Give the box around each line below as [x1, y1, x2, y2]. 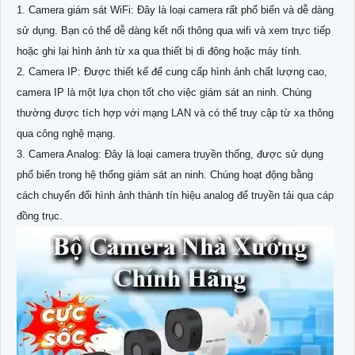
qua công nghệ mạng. [17, 127, 116, 139]
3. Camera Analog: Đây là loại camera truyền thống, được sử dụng [17, 147, 323, 160]
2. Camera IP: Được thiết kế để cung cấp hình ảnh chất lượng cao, [17, 65, 327, 78]
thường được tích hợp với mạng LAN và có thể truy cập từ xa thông [17, 106, 334, 119]
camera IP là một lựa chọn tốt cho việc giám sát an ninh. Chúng [17, 86, 311, 98]
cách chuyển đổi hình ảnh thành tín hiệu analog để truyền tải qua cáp [17, 189, 334, 201]
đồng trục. [17, 209, 63, 222]
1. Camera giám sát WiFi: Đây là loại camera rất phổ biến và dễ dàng [17, 3, 334, 16]
